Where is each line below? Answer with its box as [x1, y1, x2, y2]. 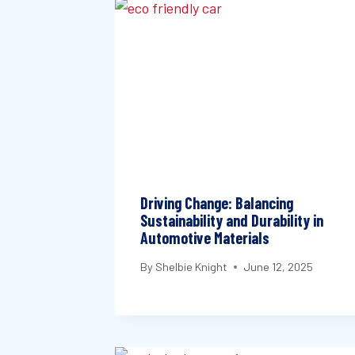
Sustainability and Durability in [140, 210, 323, 230]
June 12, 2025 [243, 260, 314, 274]
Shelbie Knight [155, 260, 228, 274]
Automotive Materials [140, 227, 269, 247]
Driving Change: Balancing [140, 193, 293, 212]
